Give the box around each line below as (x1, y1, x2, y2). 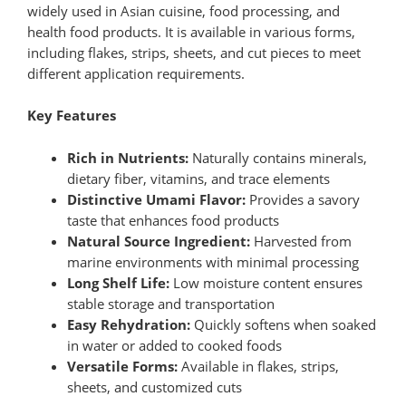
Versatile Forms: (66, 356, 178, 375)
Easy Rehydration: (66, 314, 190, 333)
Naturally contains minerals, (188, 148, 367, 167)
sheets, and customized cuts (66, 377, 242, 396)
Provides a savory (245, 189, 360, 208)
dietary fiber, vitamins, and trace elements (66, 169, 330, 188)
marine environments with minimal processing (66, 252, 359, 271)
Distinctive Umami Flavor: (66, 189, 246, 208)
